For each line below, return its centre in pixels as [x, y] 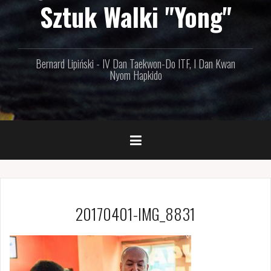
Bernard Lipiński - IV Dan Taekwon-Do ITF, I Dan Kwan [135, 63]
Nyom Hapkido [135, 75]
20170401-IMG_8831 [135, 214]
